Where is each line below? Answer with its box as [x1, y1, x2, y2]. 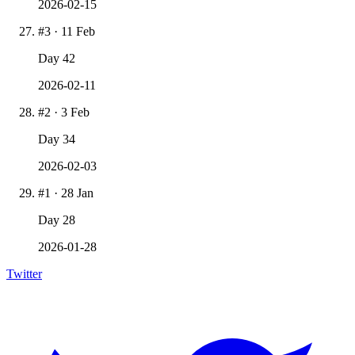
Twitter [6, 266, 42, 281]
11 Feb [61, 24, 95, 38]
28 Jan [61, 185, 94, 200]
